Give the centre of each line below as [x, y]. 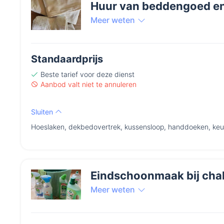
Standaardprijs [67, 59]
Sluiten [43, 112]
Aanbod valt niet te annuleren [88, 84]
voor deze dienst [106, 74]
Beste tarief [59, 74]
